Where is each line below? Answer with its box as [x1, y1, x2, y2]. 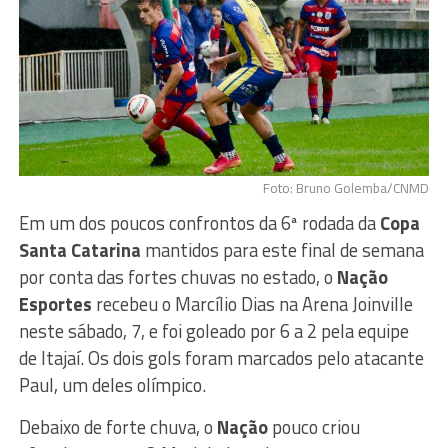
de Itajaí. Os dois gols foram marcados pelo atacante [18, 344, 424, 373]
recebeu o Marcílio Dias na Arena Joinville [91, 290, 413, 319]
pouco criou [267, 413, 360, 442]
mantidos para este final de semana [140, 236, 424, 265]
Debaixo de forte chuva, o [18, 413, 217, 442]
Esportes [18, 290, 92, 319]
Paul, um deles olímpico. [18, 371, 206, 400]
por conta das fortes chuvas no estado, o [18, 263, 337, 292]
